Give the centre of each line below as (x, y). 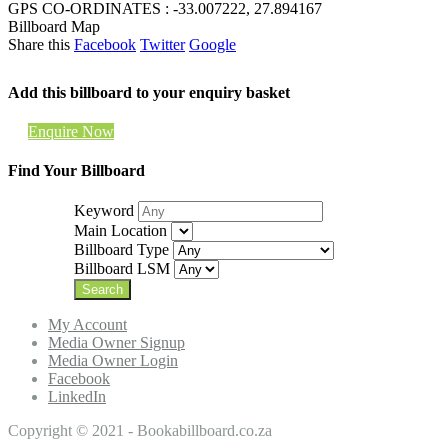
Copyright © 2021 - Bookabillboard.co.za (140, 431)
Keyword (104, 211)
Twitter (162, 44)
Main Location (121, 231)
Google (212, 44)
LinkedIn (77, 397)
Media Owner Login (113, 361)
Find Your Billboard (76, 171)
